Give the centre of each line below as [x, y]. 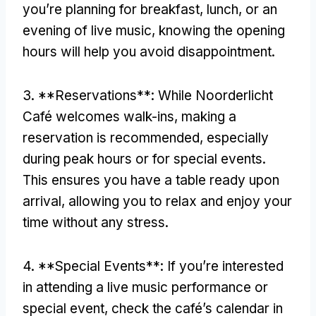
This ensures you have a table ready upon [151, 180]
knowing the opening [222, 30]
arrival [42, 201]
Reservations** [103, 95]
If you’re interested [225, 266]
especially [238, 138]
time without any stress [94, 222]
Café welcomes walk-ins [98, 116]
